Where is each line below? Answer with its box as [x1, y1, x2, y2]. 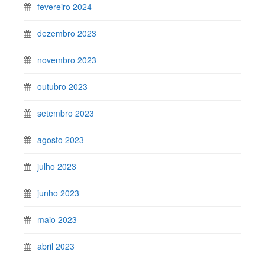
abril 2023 [37, 240, 75, 252]
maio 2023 [37, 214, 77, 225]
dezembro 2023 [37, 27, 96, 39]
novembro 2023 [37, 54, 96, 66]
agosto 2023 [37, 134, 84, 146]
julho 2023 [37, 160, 76, 172]
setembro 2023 [37, 107, 94, 119]
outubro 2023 [37, 80, 88, 92]
